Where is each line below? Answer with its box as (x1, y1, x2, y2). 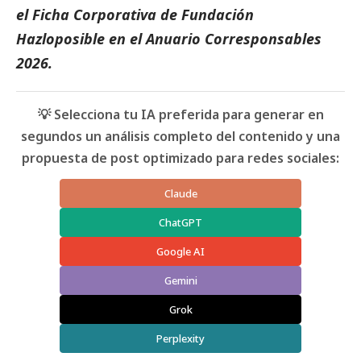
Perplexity (156, 331, 205, 346)
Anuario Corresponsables (146, 29, 322, 49)
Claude (164, 186, 197, 201)
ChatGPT (159, 215, 202, 230)
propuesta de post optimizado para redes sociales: (22, 149, 339, 168)
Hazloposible (16, 29, 105, 49)
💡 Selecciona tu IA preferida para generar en (37, 106, 324, 124)
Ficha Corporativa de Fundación (32, 5, 254, 25)
